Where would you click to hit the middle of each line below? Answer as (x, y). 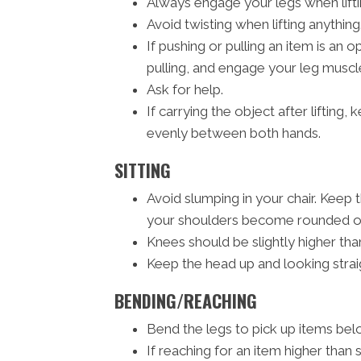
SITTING (143, 170)
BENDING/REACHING (186, 301)
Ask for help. (185, 90)
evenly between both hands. (234, 133)
